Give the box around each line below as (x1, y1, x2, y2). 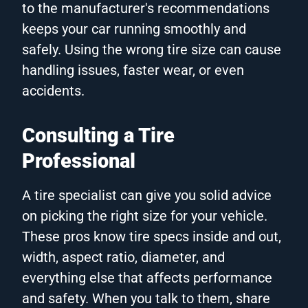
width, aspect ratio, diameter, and (22, 248, 225, 265)
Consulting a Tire (22, 123, 175, 147)
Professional (22, 148, 135, 173)
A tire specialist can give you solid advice (22, 186, 272, 203)
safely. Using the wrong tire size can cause (22, 41, 281, 58)
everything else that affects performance (22, 269, 272, 286)
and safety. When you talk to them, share (22, 289, 270, 307)
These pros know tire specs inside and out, (22, 228, 281, 245)
